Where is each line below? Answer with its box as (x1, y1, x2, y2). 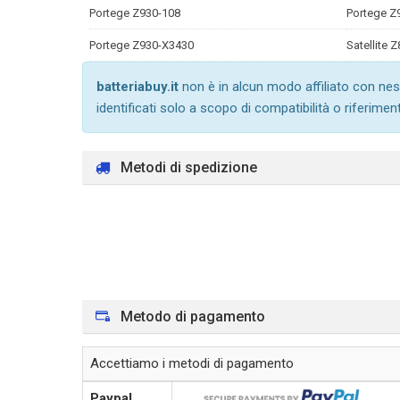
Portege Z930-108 (89, 6, 180, 20)
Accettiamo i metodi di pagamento (90, 355, 294, 371)
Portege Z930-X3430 (89, 38, 194, 52)
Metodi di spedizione (117, 159, 257, 176)
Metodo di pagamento (117, 308, 265, 325)
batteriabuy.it (96, 79, 179, 95)
